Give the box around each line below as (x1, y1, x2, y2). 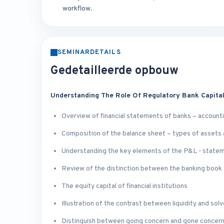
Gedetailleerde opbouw (50, 63, 178, 79)
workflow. (62, 4, 92, 13)
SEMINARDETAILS (57, 48, 121, 57)
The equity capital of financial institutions (61, 182, 187, 191)
